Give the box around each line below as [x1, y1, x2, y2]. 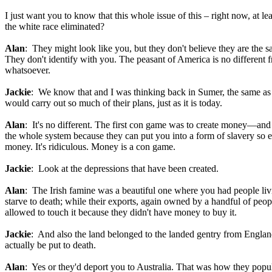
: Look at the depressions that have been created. [31, 163, 219, 174]
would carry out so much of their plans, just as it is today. [5, 98, 222, 108]
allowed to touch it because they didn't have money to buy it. [5, 207, 237, 217]
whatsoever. [5, 65, 50, 75]
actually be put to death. [5, 240, 96, 250]
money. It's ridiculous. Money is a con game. [5, 141, 175, 152]
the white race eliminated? [5, 21, 104, 32]
